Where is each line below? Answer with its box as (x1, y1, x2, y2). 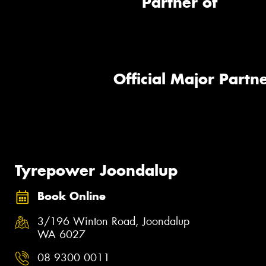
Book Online (37, 189, 106, 204)
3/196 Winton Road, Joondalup (37, 214, 189, 229)
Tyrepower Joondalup (15, 160, 178, 180)
